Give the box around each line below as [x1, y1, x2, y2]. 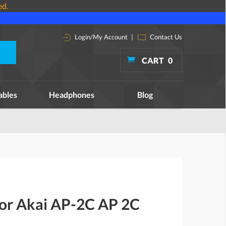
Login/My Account [73, 33, 128, 41]
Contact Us [148, 33, 182, 41]
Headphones [48, 90, 94, 99]
